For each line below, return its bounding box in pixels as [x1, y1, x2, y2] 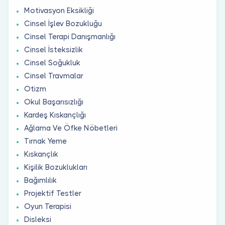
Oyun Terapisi [24, 201, 71, 211]
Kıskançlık [24, 149, 58, 159]
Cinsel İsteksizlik [24, 45, 83, 54]
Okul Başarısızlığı [24, 97, 83, 106]
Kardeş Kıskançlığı [24, 110, 86, 120]
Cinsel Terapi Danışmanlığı [24, 32, 116, 41]
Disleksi [24, 214, 51, 224]
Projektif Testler [24, 188, 81, 198]
